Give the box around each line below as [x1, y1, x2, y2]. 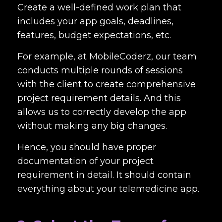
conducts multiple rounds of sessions [17, 65, 183, 76]
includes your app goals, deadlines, [17, 16, 173, 27]
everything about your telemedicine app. [17, 183, 202, 194]
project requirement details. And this [17, 93, 181, 104]
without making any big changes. [17, 120, 167, 131]
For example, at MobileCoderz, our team [17, 51, 197, 62]
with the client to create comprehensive [17, 79, 196, 90]
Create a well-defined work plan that [17, 2, 181, 13]
